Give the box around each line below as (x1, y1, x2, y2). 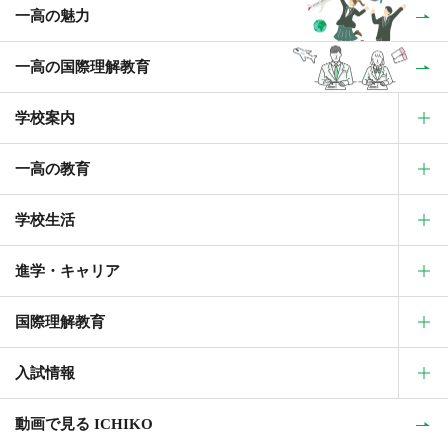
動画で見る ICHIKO (15, 416, 153, 433)
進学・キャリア (15, 263, 120, 280)
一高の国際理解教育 (15, 58, 150, 76)
